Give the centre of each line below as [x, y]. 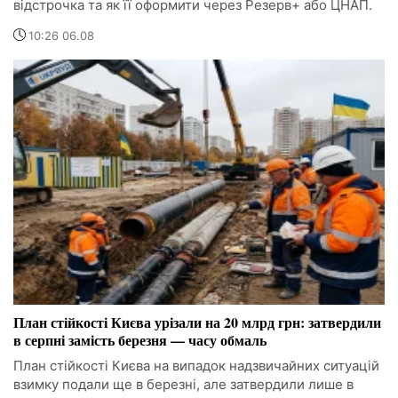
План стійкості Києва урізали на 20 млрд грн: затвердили [197, 322]
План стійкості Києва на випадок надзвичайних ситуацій [196, 366]
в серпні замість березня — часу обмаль [140, 340]
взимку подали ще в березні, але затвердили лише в [183, 385]
